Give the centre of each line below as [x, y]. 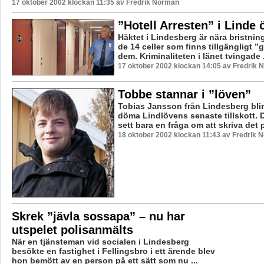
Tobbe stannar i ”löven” [184, 95]
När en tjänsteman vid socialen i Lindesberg [100, 242]
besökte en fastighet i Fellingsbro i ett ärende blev [113, 251]
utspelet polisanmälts [72, 230]
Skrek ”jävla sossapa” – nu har [98, 217]
